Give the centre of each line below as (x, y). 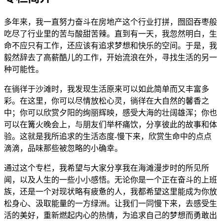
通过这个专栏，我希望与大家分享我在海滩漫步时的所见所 (107, 168)
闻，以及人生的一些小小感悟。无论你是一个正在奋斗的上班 (110, 180)
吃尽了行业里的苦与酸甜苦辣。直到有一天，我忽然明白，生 (110, 34)
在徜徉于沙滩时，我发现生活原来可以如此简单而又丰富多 (107, 89)
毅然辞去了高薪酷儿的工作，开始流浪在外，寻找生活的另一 (110, 57)
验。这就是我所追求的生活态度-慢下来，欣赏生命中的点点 (108, 136)
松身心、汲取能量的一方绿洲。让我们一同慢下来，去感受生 (110, 203)
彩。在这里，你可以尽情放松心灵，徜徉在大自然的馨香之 (107, 101)
